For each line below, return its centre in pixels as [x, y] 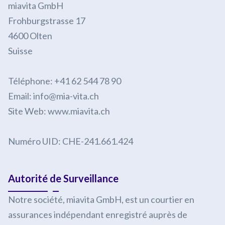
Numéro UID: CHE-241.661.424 [70, 141]
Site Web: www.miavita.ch [59, 111]
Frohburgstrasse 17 [46, 21]
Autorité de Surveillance [63, 178]
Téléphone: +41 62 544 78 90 [64, 81]
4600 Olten [30, 36]
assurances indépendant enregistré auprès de [97, 214]
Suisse [20, 51]
